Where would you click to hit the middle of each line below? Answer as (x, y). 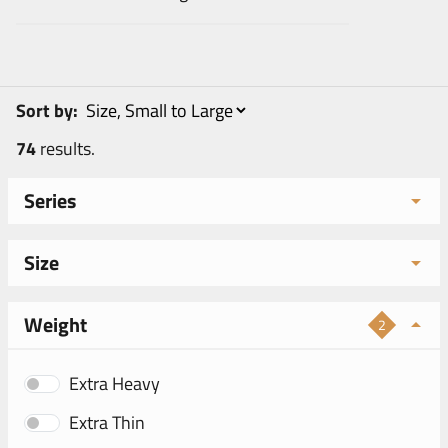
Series (50, 200)
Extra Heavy (114, 383)
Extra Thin (107, 422)
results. (65, 148)
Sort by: (49, 110)
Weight (55, 324)
